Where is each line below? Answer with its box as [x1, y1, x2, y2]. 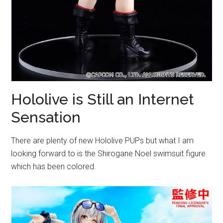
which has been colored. [11, 161, 97, 171]
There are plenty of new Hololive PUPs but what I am [11, 135, 194, 145]
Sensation [11, 108, 81, 126]
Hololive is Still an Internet [11, 90, 195, 108]
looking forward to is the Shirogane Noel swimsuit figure [11, 148, 206, 158]
